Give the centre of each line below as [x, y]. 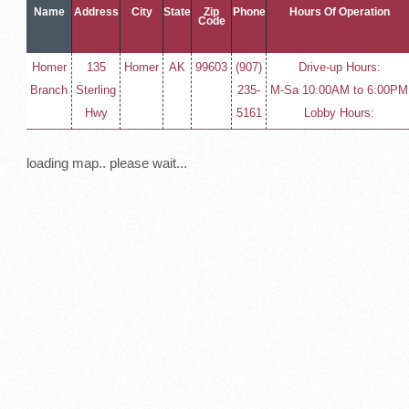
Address [96, 11]
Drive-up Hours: [339, 67]
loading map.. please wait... [107, 163]
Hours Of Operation [339, 11]
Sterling [96, 90]
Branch [49, 90]
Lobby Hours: [340, 113]
